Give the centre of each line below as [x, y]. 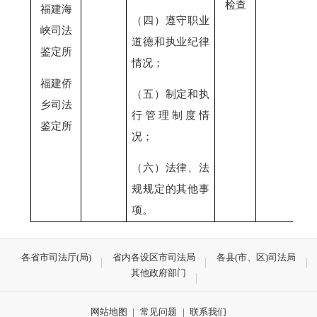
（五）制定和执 [171, 93]
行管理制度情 [171, 115]
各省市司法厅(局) [56, 257]
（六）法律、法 [171, 168]
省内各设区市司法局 [154, 257]
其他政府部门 [158, 272]
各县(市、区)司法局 [257, 257]
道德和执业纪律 [171, 41]
